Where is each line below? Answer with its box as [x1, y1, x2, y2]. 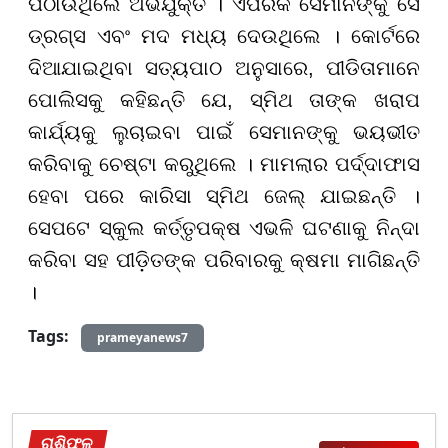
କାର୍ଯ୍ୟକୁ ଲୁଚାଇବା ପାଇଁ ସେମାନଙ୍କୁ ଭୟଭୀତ [28, 120, 420, 143]
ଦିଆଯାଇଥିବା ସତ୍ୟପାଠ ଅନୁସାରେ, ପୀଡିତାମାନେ [28, 56, 420, 79]
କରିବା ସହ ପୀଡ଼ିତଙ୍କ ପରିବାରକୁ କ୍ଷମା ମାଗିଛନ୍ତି [28, 248, 420, 271]
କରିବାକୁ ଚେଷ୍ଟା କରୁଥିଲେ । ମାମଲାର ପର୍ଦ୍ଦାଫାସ [28, 152, 420, 175]
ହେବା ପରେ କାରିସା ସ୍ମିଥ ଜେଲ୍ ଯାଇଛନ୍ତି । [28, 184, 420, 207]
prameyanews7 [97, 328, 188, 346]
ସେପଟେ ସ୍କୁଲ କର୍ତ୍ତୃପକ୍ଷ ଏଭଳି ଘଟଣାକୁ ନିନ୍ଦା [28, 216, 420, 239]
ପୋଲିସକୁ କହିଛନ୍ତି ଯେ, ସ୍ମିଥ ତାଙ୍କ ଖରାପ [28, 88, 420, 111]
